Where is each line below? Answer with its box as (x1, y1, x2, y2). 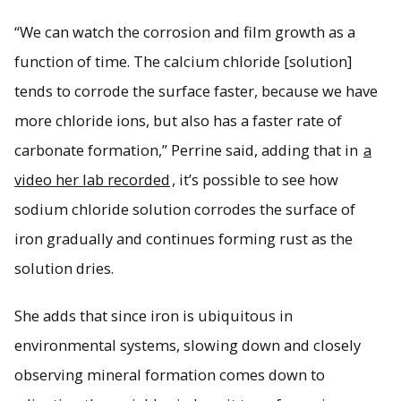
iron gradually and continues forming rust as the (14, 227, 353, 249)
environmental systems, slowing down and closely (14, 335, 361, 356)
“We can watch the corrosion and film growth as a (14, 21, 355, 42)
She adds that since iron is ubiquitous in (14, 305, 293, 327)
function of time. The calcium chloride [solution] (14, 50, 352, 72)
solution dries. (14, 257, 114, 278)
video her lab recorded (14, 168, 170, 190)
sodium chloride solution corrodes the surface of (14, 198, 355, 219)
